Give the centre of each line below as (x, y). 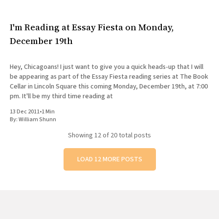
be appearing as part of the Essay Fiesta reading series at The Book (109, 77)
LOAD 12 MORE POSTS (109, 160)
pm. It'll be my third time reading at (67, 97)
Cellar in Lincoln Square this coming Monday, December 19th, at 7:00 (109, 87)
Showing (81, 136)
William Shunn (37, 120)
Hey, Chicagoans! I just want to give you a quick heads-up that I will (107, 67)
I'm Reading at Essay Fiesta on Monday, (92, 27)
